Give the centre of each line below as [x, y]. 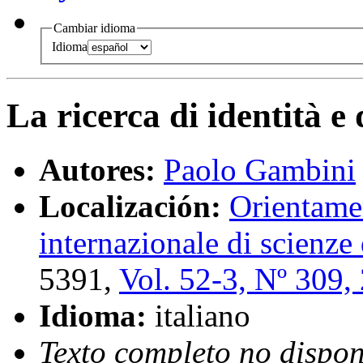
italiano [203, 316]
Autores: [97, 170]
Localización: [130, 207]
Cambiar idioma [94, 28]
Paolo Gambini [260, 170]
